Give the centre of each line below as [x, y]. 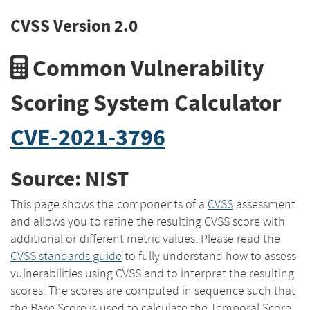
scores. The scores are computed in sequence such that [153, 290]
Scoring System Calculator [146, 102]
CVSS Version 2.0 [74, 26]
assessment [264, 204]
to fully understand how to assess [209, 256]
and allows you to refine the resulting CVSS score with [148, 221]
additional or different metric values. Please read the [145, 238]
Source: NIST [70, 179]
